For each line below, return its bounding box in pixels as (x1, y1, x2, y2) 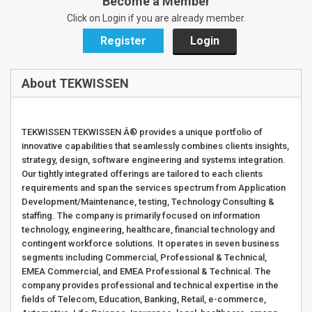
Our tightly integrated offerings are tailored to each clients (22, 169, 263, 179)
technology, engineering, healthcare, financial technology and (22, 224, 275, 235)
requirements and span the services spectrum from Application (22, 182, 286, 193)
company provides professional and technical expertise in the (22, 280, 279, 290)
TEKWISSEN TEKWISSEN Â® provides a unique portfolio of (22, 127, 263, 137)
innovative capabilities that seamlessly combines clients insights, (22, 141, 289, 151)
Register (100, 34, 146, 47)
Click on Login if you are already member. (66, 13, 246, 24)
